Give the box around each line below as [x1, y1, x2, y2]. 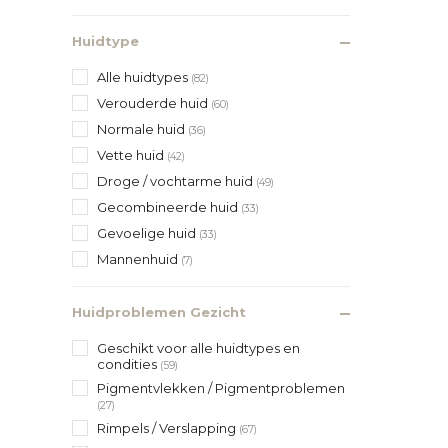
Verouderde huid [97, 94, 211, 111]
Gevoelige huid [97, 224, 199, 241]
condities [97, 355, 160, 372]
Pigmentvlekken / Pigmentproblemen [97, 379, 345, 396]
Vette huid [97, 146, 167, 163]
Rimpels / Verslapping [97, 419, 239, 436]
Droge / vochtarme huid [97, 172, 256, 189]
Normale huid [97, 120, 188, 137]
